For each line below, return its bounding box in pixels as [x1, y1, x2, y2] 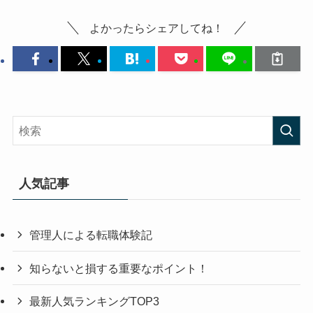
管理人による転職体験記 [29, 228, 153, 242]
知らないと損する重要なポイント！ [29, 261, 209, 275]
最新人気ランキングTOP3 [29, 294, 160, 307]
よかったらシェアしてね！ [89, 22, 224, 35]
